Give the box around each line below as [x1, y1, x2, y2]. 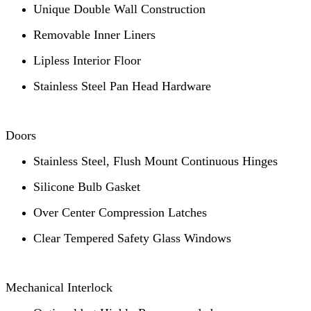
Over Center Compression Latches [33, 205, 207, 220]
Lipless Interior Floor [33, 53, 141, 68]
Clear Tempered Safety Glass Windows [33, 231, 231, 246]
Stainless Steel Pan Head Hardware [33, 79, 211, 94]
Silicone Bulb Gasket [33, 180, 140, 194]
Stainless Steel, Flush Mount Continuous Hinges [33, 154, 278, 169]
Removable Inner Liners [33, 28, 155, 42]
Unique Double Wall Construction [33, 2, 205, 17]
